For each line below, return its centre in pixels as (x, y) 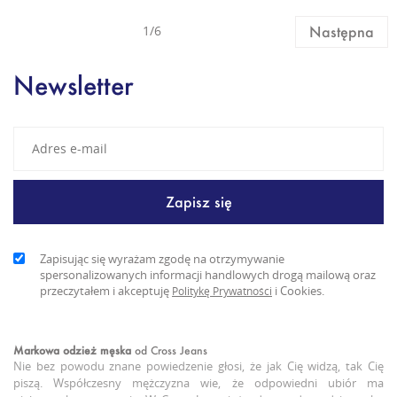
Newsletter (73, 86)
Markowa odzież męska (72, 351)
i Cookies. (298, 291)
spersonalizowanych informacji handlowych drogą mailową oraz (208, 275)
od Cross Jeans (169, 351)
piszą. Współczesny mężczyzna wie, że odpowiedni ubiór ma (198, 383)
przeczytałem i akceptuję (105, 291)
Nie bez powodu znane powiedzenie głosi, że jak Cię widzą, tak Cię (198, 366)
